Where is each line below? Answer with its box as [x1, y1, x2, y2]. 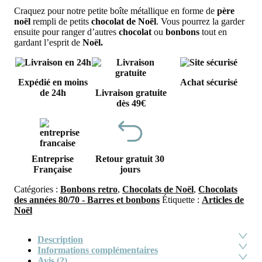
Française [33, 164, 72, 174]
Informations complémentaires [37, 244, 158, 255]
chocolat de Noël [91, 16, 156, 26]
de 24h [40, 87, 67, 98]
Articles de [202, 194, 244, 205]
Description [37, 234, 83, 244]
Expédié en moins [18, 77, 88, 87]
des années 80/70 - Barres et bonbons [14, 194, 160, 205]
